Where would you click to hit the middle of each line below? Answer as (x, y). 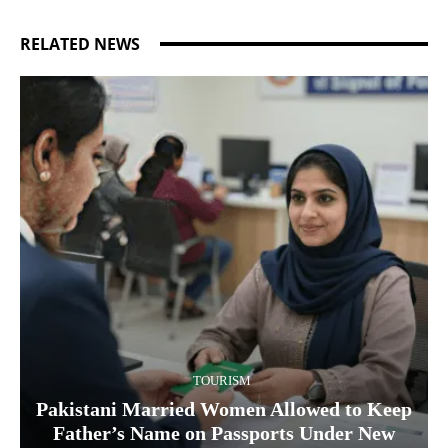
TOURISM (221, 380)
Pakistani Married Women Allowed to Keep (224, 408)
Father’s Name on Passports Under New (224, 432)
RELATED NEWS (80, 43)
